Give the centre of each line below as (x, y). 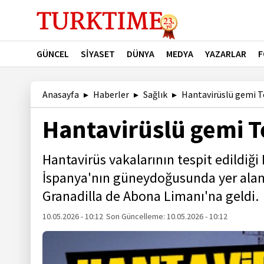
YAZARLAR (226, 54)
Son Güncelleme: (137, 216)
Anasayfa (61, 94)
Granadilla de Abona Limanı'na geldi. (151, 196)
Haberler (111, 94)
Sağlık (155, 94)
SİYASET (98, 54)
